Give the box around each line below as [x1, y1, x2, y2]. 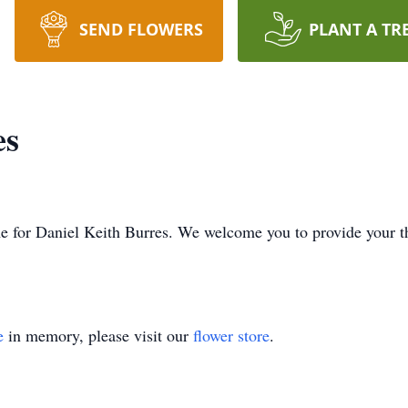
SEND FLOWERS [78, 18, 203, 40]
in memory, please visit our [4, 324, 193, 346]
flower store [193, 324, 270, 346]
